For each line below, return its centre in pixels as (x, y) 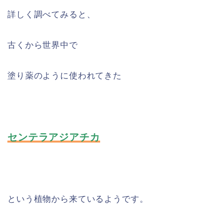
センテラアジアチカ (54, 137)
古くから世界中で (43, 45)
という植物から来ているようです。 (78, 199)
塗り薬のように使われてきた (65, 75)
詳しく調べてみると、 (52, 14)
